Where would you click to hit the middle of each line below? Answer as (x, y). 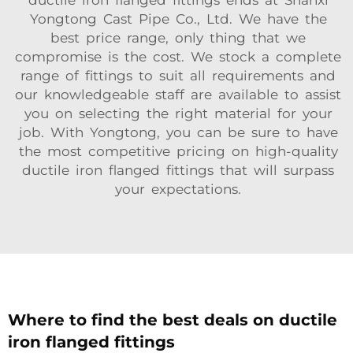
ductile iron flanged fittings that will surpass (176, 170)
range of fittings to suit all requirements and (176, 76)
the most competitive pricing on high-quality (176, 151)
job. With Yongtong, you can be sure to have (176, 132)
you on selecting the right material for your (176, 113)
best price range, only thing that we (176, 38)
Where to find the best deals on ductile (173, 320)
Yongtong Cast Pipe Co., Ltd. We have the (176, 19)
